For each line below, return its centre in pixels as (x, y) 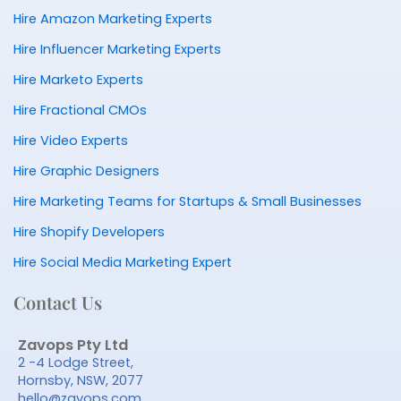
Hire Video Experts (71, 141)
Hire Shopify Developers (89, 232)
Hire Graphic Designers (86, 171)
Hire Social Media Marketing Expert (123, 262)
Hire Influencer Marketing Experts (117, 49)
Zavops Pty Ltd (73, 345)
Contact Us (58, 302)
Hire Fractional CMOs (80, 110)
